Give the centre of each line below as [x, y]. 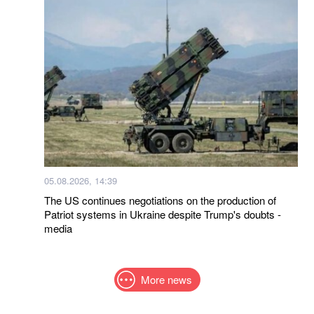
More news [166, 279]
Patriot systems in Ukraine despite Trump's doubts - [163, 214]
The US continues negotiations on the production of [160, 200]
